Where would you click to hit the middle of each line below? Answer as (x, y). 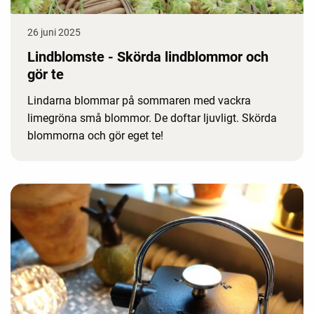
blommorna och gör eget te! (95, 135)
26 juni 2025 (54, 32)
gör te (46, 74)
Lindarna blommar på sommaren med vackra (139, 100)
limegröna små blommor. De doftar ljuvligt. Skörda (152, 118)
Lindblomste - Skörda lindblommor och (148, 56)
